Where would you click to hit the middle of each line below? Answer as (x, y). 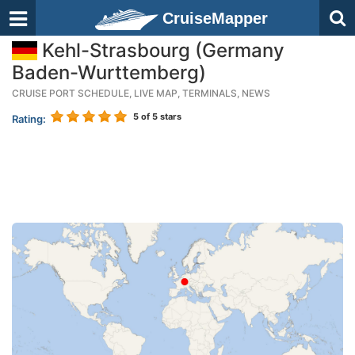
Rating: (29, 119)
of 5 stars (160, 116)
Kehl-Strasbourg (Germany (161, 50)
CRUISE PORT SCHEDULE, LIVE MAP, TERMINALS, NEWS (141, 93)
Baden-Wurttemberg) (109, 73)
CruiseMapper (215, 18)
